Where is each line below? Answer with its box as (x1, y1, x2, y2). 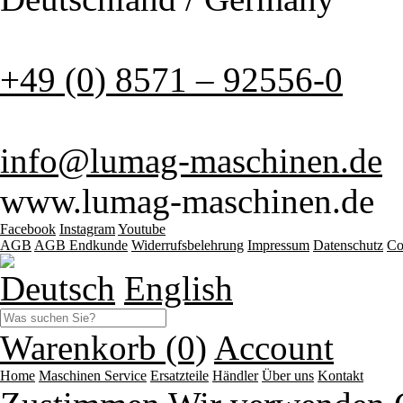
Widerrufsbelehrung (131, 237, 244, 254)
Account (214, 328, 334, 368)
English (124, 269, 233, 309)
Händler (212, 368, 258, 384)
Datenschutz (313, 237, 383, 254)
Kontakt (318, 368, 363, 384)
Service (104, 368, 147, 384)
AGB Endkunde (34, 237, 128, 254)
